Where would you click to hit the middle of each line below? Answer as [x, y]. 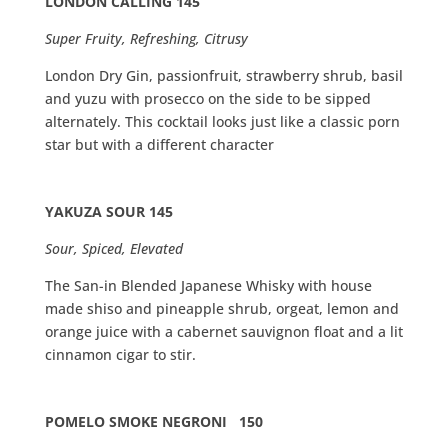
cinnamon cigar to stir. [120, 355]
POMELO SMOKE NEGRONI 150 [153, 422]
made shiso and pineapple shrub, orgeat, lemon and [221, 309]
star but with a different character [159, 145]
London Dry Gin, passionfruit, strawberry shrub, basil [223, 76]
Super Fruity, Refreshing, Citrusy [146, 39]
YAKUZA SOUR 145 [108, 212]
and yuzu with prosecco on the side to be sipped [207, 99]
